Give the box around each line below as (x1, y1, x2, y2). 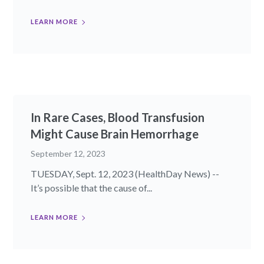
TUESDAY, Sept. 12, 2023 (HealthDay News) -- (31, 168, 220, 180)
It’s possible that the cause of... (31, 182, 153, 194)
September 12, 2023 (31, 148, 106, 159)
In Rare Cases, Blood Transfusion (31, 110, 205, 125)
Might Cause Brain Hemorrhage (31, 127, 199, 141)
